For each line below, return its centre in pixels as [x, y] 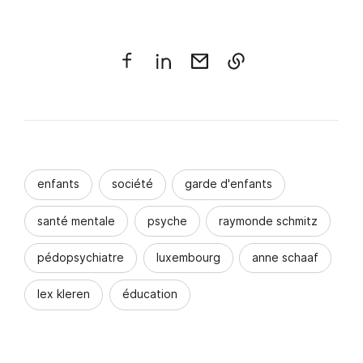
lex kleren [64, 294]
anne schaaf [285, 257]
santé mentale [76, 220]
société [132, 184]
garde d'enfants [228, 184]
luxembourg [188, 257]
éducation [149, 294]
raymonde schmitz [268, 220]
